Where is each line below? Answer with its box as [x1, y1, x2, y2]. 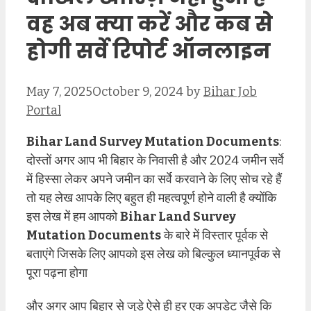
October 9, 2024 [92, 83, 183, 99]
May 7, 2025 [26, 83, 92, 99]
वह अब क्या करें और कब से [26, 9, 273, 39]
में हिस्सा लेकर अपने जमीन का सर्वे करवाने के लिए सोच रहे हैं [26, 171, 282, 187]
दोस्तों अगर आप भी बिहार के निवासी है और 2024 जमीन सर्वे [26, 152, 284, 168]
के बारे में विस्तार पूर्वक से [161, 227, 268, 243]
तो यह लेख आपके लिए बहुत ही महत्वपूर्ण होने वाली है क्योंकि [26, 190, 276, 205]
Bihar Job [203, 83, 257, 99]
